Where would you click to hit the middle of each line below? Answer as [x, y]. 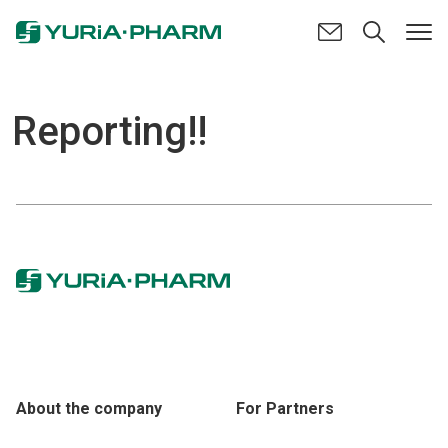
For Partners [285, 408]
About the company [89, 408]
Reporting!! [109, 131]
